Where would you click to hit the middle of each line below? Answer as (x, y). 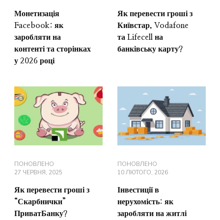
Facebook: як (39, 25)
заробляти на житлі (152, 213)
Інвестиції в (138, 190)
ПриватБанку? (41, 213)
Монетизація (37, 14)
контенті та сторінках (53, 49)
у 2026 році (34, 61)
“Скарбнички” (40, 202)
